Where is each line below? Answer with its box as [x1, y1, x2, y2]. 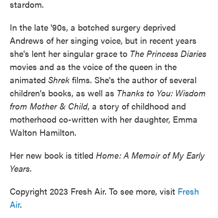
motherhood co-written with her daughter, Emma [10, 113, 198, 126]
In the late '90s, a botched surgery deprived [10, 21, 176, 34]
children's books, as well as [10, 87, 117, 99]
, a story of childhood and [88, 100, 186, 112]
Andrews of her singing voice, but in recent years [10, 34, 197, 47]
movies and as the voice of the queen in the [10, 60, 177, 73]
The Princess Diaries [130, 47, 206, 60]
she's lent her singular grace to [10, 47, 130, 60]
